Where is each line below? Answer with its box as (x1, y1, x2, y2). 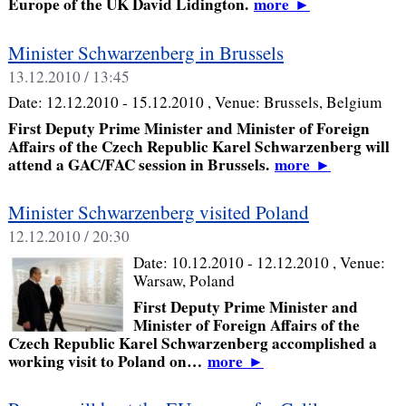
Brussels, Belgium (263, 92, 382, 113)
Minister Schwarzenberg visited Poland (7, 199, 309, 226)
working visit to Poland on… (7, 349, 208, 372)
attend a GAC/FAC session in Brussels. (7, 153, 275, 177)
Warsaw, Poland (132, 270, 235, 291)
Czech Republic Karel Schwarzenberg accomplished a (7, 331, 377, 354)
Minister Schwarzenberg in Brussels (7, 39, 284, 65)
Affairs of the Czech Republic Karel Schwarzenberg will (7, 135, 390, 159)
